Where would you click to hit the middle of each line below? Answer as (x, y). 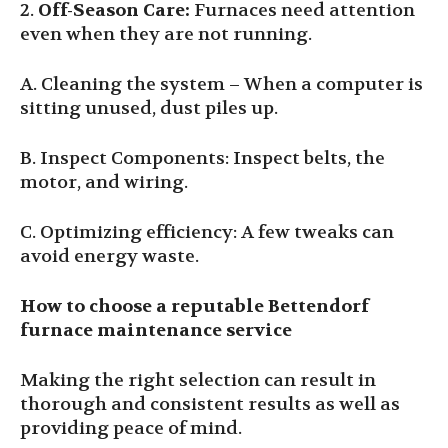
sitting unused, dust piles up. (149, 108)
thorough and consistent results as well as (210, 404)
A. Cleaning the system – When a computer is (221, 84)
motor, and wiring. (104, 182)
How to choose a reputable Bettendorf (194, 306)
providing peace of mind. (131, 428)
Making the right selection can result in (198, 380)
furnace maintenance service (156, 330)
